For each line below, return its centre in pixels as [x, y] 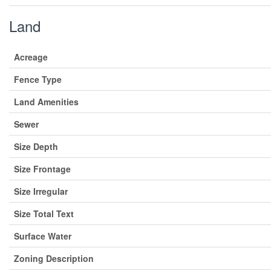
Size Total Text [44, 213]
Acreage [31, 57]
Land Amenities [46, 101]
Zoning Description [54, 258]
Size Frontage [42, 168]
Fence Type [38, 79]
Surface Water [43, 236]
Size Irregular [41, 191]
